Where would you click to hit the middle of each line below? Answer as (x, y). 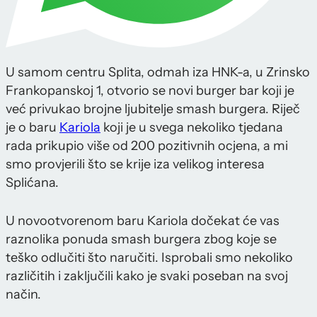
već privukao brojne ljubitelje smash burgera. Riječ (153, 109)
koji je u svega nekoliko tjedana (192, 128)
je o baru (33, 128)
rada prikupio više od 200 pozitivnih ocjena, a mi (147, 146)
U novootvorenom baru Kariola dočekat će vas (143, 221)
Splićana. (32, 183)
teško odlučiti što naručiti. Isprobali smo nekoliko (149, 258)
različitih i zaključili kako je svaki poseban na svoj (147, 276)
